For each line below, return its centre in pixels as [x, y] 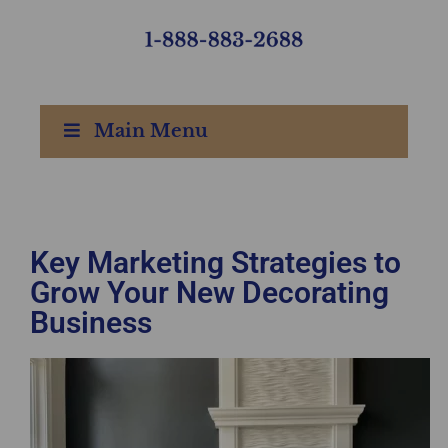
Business [91, 322]
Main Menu [151, 130]
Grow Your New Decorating [209, 292]
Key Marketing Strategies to [215, 262]
